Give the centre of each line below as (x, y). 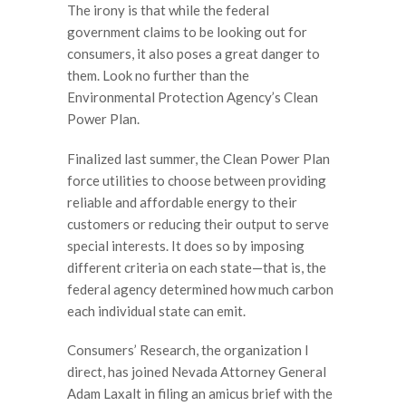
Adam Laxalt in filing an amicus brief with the (200, 393)
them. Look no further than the (158, 75)
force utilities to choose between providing (197, 180)
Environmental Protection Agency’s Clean (193, 97)
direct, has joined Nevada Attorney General (197, 372)
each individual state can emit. (156, 310)
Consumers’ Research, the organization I (188, 350)
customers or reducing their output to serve (198, 223)
